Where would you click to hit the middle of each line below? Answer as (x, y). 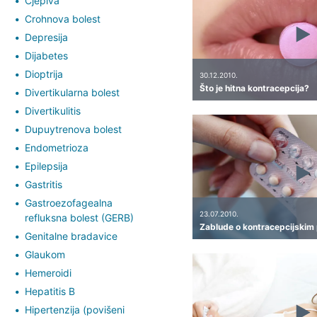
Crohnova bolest (63, 18)
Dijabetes (46, 55)
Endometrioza (57, 147)
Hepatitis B (50, 291)
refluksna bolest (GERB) (79, 217)
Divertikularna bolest (72, 92)
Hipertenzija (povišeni (75, 309)
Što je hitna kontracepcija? (254, 88)
